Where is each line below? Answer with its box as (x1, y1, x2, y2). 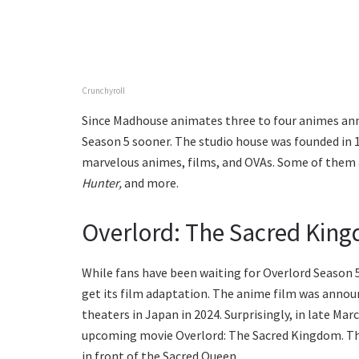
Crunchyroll (82, 84, 125, 96)
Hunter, (82, 174, 124, 191)
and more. (124, 174, 179, 191)
